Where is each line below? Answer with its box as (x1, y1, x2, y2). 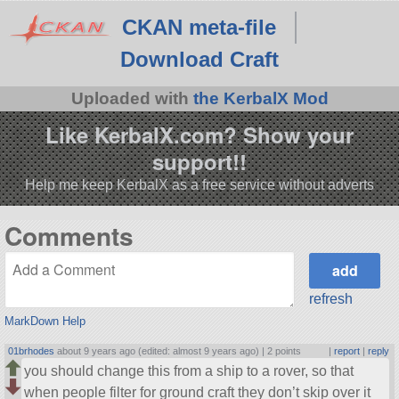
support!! (152, 145, 247, 176)
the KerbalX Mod (192, 88, 329, 108)
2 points (267, 345, 302, 356)
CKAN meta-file (121, 14, 276, 39)
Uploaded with (70, 88, 193, 108)
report (333, 345, 360, 356)
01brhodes (8, 345, 55, 356)
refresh (309, 291, 354, 307)
